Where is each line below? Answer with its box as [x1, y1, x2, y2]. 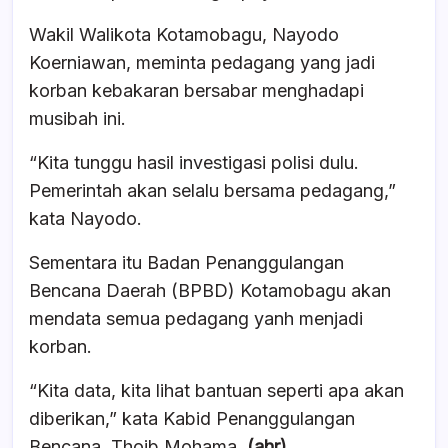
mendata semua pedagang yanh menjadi [29, 307, 363, 329]
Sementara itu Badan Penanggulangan [29, 251, 344, 273]
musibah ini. [29, 107, 126, 129]
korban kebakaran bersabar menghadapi [29, 79, 364, 101]
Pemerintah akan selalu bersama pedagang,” [29, 179, 396, 201]
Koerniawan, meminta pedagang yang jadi [29, 51, 375, 73]
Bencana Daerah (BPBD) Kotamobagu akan [29, 279, 391, 301]
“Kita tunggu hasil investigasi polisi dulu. [29, 151, 359, 173]
